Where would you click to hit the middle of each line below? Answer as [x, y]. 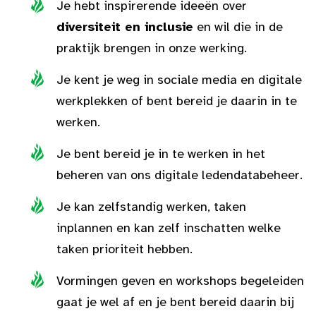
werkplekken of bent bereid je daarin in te [177, 101]
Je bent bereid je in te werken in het [161, 154]
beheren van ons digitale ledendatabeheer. [180, 175]
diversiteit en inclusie [125, 27]
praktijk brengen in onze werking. [152, 48]
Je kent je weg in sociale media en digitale [179, 80]
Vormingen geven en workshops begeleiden [180, 281]
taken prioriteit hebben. [124, 249]
